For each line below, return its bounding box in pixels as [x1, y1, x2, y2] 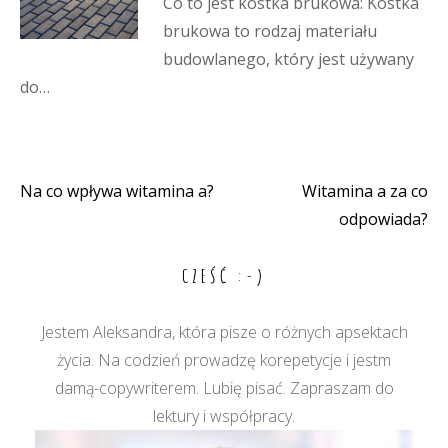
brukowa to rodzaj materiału [162, 20, 377, 42]
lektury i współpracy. [153, 405, 295, 427]
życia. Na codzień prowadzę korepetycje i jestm [57, 349, 391, 371]
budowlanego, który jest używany [162, 48, 414, 70]
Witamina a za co [302, 180, 428, 202]
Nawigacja [19, 183, 97, 218]
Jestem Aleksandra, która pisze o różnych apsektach [40, 321, 408, 343]
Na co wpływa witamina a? [20, 180, 214, 202]
